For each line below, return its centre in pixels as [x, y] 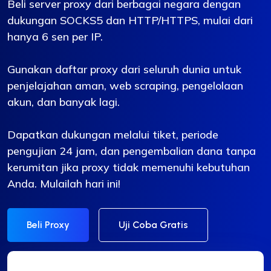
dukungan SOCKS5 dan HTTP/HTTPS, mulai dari [130, 21]
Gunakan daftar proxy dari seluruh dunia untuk [124, 70]
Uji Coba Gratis [153, 225]
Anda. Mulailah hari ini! [64, 184]
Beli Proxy [48, 225]
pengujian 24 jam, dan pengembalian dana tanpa [132, 151]
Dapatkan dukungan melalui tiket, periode [113, 135]
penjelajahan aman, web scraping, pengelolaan [125, 86]
